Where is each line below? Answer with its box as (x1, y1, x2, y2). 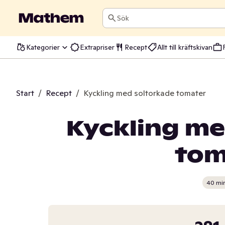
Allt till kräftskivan (157, 42, 212, 52)
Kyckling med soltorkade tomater (83, 88, 206, 98)
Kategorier (26, 42, 60, 52)
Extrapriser (80, 42, 115, 52)
